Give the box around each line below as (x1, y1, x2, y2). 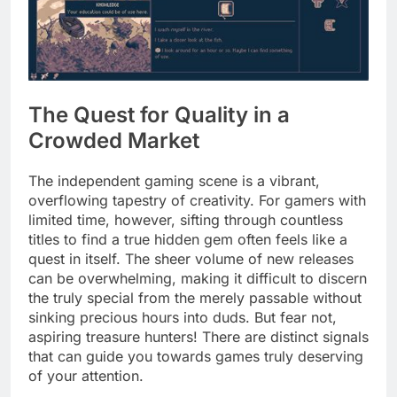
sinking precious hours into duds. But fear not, (28, 308, 337, 327)
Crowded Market (28, 128, 199, 154)
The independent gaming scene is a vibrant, (28, 172, 320, 191)
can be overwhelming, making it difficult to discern (28, 269, 367, 288)
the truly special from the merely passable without (28, 289, 362, 307)
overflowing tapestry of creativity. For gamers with (28, 191, 366, 210)
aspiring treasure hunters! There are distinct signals (28, 328, 369, 346)
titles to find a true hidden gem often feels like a (28, 230, 347, 249)
